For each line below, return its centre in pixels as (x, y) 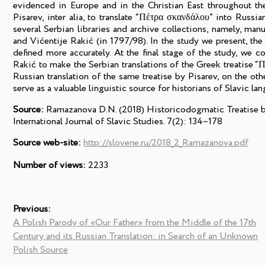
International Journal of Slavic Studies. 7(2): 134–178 (118, 122)
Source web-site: (47, 143)
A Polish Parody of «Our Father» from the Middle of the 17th (135, 223)
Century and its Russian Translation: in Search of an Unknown (135, 237)
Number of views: (49, 166)
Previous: (32, 209)
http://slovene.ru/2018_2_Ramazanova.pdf (166, 143)
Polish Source (41, 250)
